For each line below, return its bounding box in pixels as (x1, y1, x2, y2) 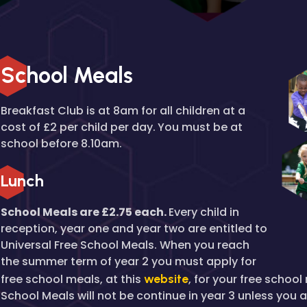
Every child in (169, 204, 239, 220)
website (144, 271, 188, 286)
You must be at (158, 119, 243, 135)
